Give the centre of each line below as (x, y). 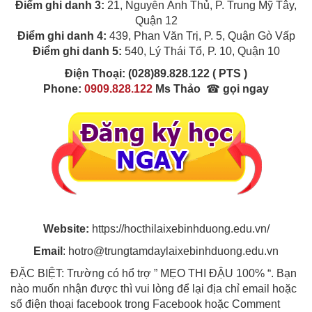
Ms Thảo (177, 88)
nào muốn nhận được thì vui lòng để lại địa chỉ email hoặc (154, 289)
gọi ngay (246, 88)
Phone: (62, 88)
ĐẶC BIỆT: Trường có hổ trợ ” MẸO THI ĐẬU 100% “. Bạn (154, 274)
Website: (66, 229)
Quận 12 (156, 20)
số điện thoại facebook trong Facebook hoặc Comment (145, 304)
